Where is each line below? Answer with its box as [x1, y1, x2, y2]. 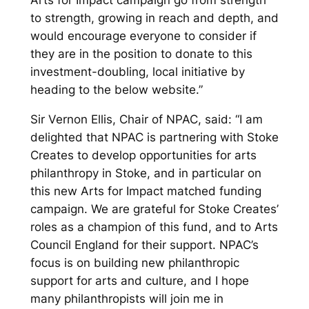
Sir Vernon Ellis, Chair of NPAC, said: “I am [30, 112, 263, 126]
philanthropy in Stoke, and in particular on [30, 166, 261, 180]
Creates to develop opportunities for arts [30, 148, 257, 162]
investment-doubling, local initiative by [30, 64, 245, 79]
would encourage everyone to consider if [30, 28, 257, 43]
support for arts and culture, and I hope [30, 273, 249, 288]
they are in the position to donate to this [30, 46, 252, 61]
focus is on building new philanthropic [30, 255, 239, 270]
